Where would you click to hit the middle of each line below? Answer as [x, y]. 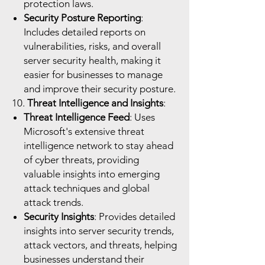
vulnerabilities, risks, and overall [92, 46]
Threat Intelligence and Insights [95, 103]
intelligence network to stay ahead [98, 146]
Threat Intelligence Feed [77, 117]
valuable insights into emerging [92, 174]
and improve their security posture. [100, 89]
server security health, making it [92, 60]
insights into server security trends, [99, 231]
